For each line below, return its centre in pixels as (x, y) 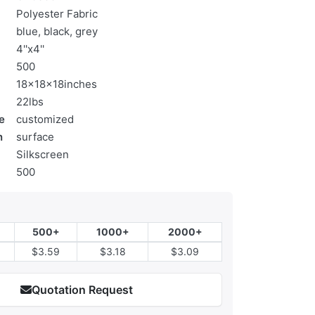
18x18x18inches (57, 84)
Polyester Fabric (57, 14)
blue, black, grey (57, 32)
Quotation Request (82, 290)
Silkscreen (43, 155)
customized (45, 120)
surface (35, 137)
